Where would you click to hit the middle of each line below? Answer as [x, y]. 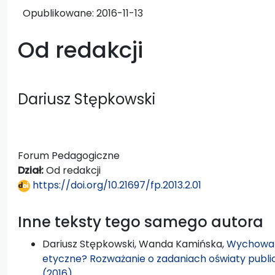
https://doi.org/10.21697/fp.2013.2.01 [116, 185]
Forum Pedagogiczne [69, 155]
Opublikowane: [60, 13]
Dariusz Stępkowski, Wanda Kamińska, [134, 244]
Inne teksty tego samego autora [141, 222]
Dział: [32, 170]
